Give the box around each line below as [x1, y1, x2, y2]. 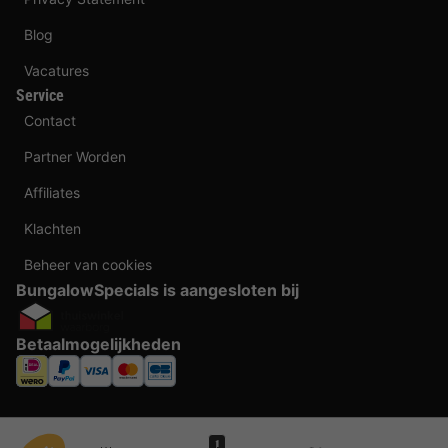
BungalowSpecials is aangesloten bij [16, 279, 299, 300]
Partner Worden [24, 147, 126, 165]
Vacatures [24, 61, 89, 79]
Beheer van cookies [24, 255, 152, 273]
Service [16, 85, 64, 105]
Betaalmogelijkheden [16, 333, 181, 354]
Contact [24, 111, 76, 129]
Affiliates [24, 183, 80, 201]
